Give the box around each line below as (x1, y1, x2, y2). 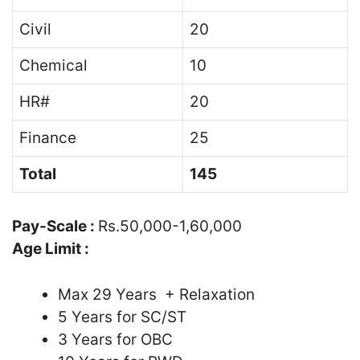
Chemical (19, 55, 88, 75)
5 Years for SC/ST (58, 307, 186, 326)
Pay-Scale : (12, 217, 98, 235)
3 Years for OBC (58, 329, 173, 349)
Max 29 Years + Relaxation (58, 284, 255, 304)
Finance (19, 128, 76, 147)
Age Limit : (12, 239, 89, 258)
